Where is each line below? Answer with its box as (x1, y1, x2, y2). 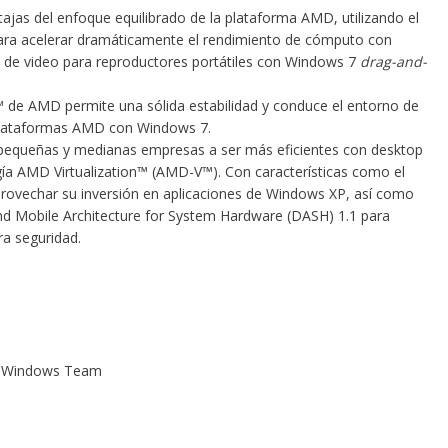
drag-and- (359, 52, 427, 71)
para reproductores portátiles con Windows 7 (58, 52, 360, 71)
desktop (370, 140, 423, 159)
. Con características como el (217, 162, 405, 181)
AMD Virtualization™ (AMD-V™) (16, 162, 218, 181)
